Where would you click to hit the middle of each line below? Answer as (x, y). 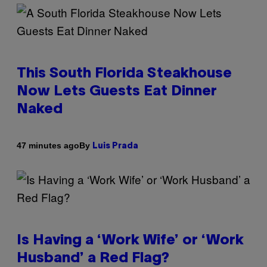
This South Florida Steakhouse (124, 74)
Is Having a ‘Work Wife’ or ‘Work (130, 240)
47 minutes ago (48, 146)
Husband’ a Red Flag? (93, 258)
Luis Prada (115, 146)
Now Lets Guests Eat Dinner (117, 91)
